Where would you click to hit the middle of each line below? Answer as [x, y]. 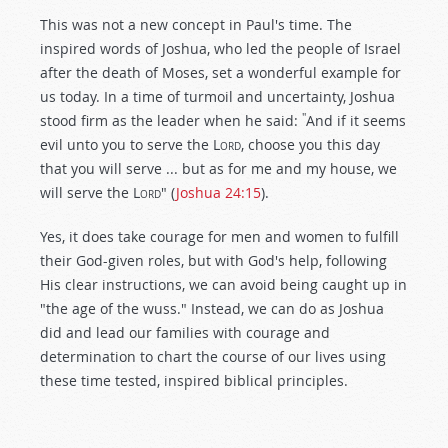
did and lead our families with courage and [185, 332]
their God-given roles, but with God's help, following [213, 260]
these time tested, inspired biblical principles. [194, 380]
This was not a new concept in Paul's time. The [196, 24]
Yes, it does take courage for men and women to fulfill [219, 236]
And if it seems [356, 120]
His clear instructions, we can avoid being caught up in [223, 284]
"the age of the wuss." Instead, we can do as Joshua [212, 308]
